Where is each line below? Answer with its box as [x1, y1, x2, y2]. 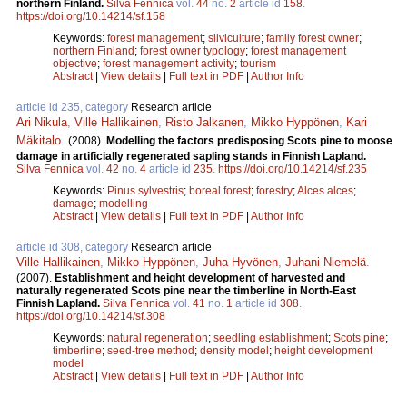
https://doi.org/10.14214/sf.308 [16, 309, 165, 323]
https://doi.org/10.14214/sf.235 [218, 162, 367, 175]
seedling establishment [213, 331, 328, 344]
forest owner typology [140, 44, 245, 57]
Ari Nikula [16, 114, 67, 129]
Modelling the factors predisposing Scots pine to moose [106, 134, 392, 147]
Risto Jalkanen [165, 114, 243, 129]
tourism [240, 56, 276, 70]
